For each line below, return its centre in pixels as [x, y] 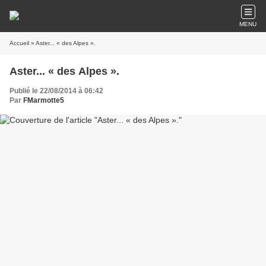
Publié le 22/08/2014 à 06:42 [56, 91]
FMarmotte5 [44, 100]
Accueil [19, 43]
